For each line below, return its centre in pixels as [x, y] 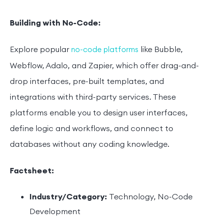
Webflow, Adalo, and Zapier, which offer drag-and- [104, 66]
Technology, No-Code [151, 197]
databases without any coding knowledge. [90, 145]
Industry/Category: [69, 197]
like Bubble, [161, 50]
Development [55, 212]
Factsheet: [32, 171]
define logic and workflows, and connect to [92, 129]
